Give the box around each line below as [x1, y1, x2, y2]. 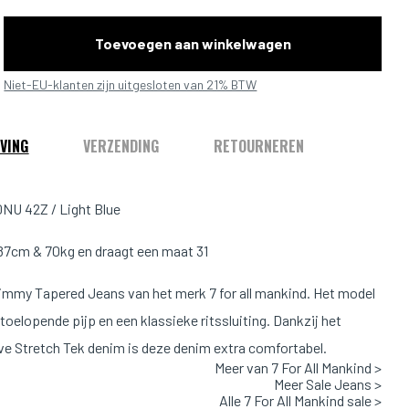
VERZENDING [83, 135, 160, 157]
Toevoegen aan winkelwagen [94, 35, 291, 52]
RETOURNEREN [214, 135, 305, 157]
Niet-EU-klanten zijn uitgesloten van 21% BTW [4, 77, 257, 92]
